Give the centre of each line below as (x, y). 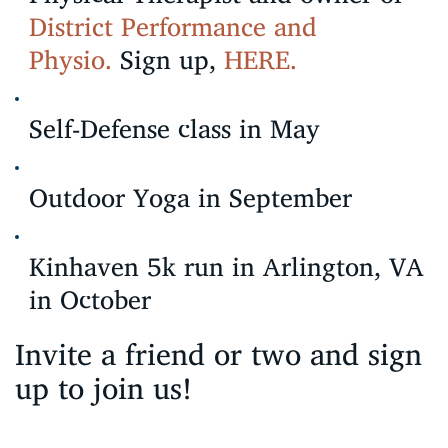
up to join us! (103, 386)
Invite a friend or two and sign (218, 352)
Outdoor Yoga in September (190, 196)
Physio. (70, 58)
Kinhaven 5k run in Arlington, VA (226, 265)
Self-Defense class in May (174, 127)
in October (90, 298)
